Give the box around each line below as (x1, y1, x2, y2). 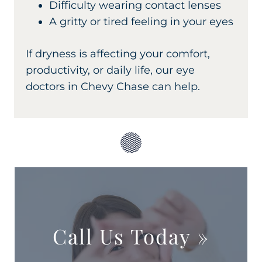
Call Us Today (52, 222, 191, 250)
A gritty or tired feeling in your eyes (49, 15, 233, 29)
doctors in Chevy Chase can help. (26, 80, 200, 94)
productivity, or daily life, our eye (26, 64, 195, 77)
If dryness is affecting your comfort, (26, 47, 210, 61)
